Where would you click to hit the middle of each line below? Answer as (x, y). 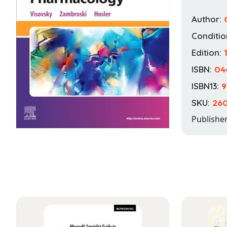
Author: (208, 19)
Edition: (208, 52)
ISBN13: (206, 86)
